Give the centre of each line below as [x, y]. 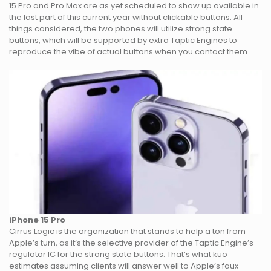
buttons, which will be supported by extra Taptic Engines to [123, 40]
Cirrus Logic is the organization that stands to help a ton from [127, 231]
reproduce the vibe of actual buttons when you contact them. [129, 51]
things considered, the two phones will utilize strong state [121, 28]
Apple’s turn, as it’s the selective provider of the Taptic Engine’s [131, 243]
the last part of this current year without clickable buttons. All [126, 17]
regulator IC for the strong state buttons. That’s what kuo [118, 254]
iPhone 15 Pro [37, 220]
